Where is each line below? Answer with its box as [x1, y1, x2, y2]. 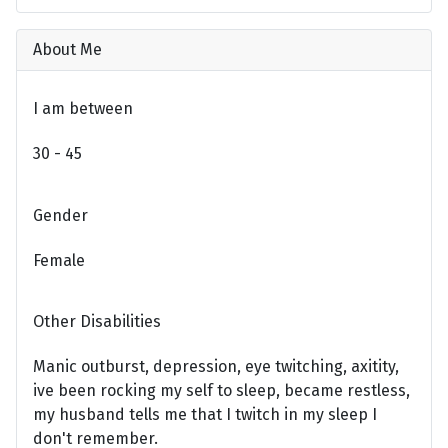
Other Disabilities [33, 312, 161, 332]
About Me [33, 39, 102, 59]
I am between [33, 99, 133, 119]
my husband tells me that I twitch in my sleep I [33, 405, 377, 425]
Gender [33, 205, 88, 225]
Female [33, 250, 85, 270]
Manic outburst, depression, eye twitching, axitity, [33, 357, 399, 377]
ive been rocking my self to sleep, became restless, [33, 381, 410, 401]
